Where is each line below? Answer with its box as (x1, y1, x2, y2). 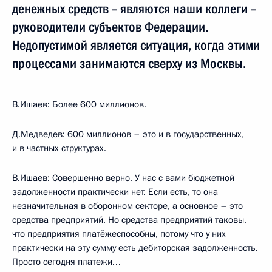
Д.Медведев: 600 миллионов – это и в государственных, (12, 127, 244, 140)
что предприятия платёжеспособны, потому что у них (12, 227, 226, 240)
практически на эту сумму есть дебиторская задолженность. (12, 241, 258, 254)
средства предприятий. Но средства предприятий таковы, (12, 213, 246, 226)
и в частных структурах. (12, 141, 106, 154)
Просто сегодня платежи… (12, 255, 121, 268)
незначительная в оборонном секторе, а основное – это (12, 199, 243, 212)
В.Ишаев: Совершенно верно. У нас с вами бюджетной (12, 171, 234, 184)
